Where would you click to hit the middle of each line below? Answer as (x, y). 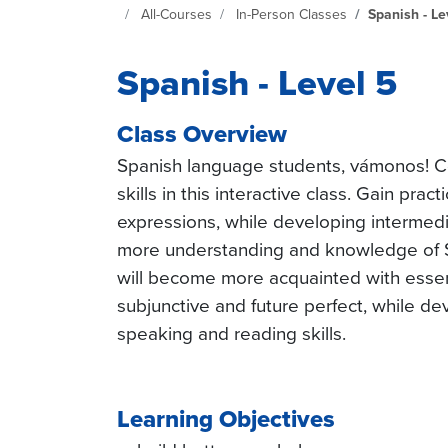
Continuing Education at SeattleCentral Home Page (273, 14)
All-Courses (176, 14)
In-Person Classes (291, 14)
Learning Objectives (226, 419)
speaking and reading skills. (234, 334)
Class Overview (202, 134)
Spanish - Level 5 (257, 83)
